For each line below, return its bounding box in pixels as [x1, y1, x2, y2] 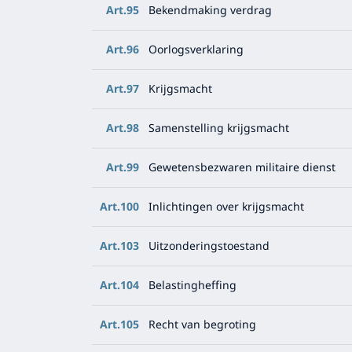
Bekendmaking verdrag [148, 2, 272, 20]
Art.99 [106, 159, 139, 177]
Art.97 [106, 80, 139, 98]
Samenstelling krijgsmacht [148, 119, 289, 137]
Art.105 [100, 316, 139, 334]
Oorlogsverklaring [148, 41, 244, 59]
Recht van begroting [148, 316, 256, 334]
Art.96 [106, 41, 139, 59]
